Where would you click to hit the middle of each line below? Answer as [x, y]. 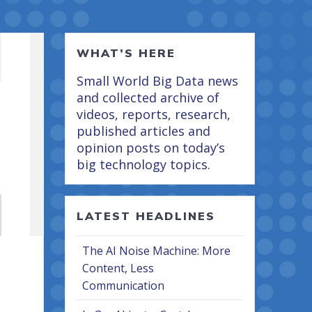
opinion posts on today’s [151, 148]
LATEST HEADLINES [146, 216]
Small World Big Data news [158, 81]
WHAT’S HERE [126, 53]
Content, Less [118, 268]
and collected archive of [148, 98]
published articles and [144, 131]
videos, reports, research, [154, 115]
